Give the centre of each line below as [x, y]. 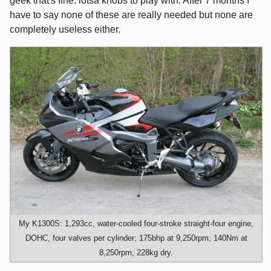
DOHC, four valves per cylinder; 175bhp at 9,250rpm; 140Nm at [136, 238]
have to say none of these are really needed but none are [131, 15]
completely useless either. [65, 29]
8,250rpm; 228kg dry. [136, 253]
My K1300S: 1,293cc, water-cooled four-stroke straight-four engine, [136, 224]
